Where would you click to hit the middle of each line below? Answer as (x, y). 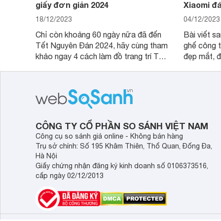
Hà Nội (46, 156)
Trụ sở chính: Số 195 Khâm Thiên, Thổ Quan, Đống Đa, (124, 146)
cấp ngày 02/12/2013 (70, 176)
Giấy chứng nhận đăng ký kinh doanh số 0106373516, (122, 166)
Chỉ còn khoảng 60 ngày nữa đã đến (98, 35)
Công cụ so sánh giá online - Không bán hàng (109, 136)
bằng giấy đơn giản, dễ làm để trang (97, 67)
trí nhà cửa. (55, 78)
